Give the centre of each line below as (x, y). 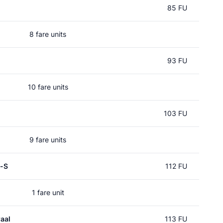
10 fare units (48, 87)
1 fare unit (48, 192)
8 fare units (48, 34)
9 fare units (48, 140)
